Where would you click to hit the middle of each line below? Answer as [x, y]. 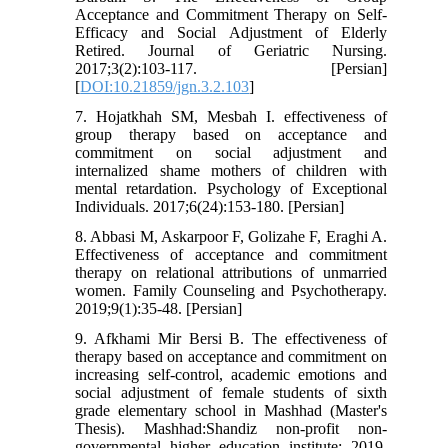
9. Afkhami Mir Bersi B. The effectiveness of [231, 339]
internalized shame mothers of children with [231, 171]
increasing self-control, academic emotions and [231, 375]
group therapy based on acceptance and [231, 135]
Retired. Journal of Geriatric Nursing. [231, 51]
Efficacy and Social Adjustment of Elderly [231, 33]
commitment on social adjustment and [231, 153]
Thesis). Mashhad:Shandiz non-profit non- [231, 429]
